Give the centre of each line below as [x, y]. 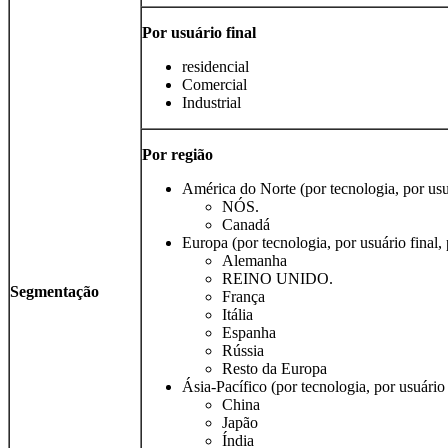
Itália [237, 315]
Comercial [214, 85]
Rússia [243, 351]
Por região [177, 155]
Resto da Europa [274, 369]
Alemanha [254, 261]
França [243, 297]
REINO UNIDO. [277, 279]
